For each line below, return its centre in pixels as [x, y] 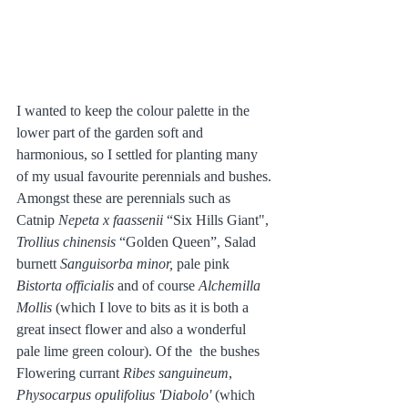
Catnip [37, 219]
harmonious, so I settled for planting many [139, 154]
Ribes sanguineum [176, 372]
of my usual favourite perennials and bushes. [146, 176]
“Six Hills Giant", [218, 219]
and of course [156, 285]
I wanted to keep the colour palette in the [135, 110]
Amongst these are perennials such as [125, 198]
